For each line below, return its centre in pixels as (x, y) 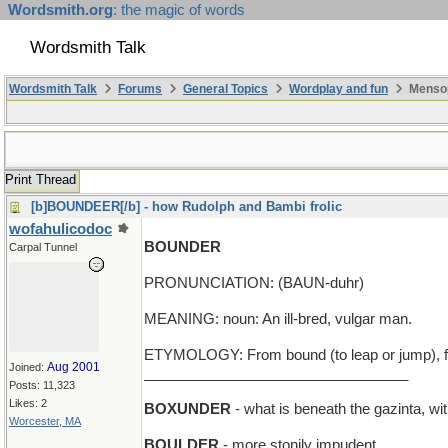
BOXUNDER (187, 409)
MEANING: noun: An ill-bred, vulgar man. (278, 319)
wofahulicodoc (60, 229)
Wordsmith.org (60, 10)
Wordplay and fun (338, 89)
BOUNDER (182, 247)
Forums (140, 89)
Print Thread (40, 179)
